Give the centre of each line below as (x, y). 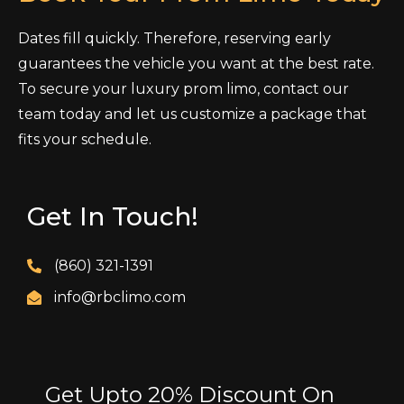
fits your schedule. (85, 139)
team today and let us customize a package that (193, 114)
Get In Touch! (113, 216)
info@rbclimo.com (120, 297)
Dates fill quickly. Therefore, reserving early (174, 38)
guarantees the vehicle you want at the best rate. (196, 64)
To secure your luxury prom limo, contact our (184, 89)
